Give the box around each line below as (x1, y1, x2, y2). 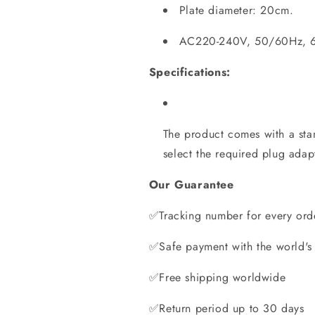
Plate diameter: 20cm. (179, 1, 294, 18)
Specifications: (148, 63, 231, 80)
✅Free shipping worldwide (148, 269, 286, 285)
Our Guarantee (148, 176, 234, 193)
